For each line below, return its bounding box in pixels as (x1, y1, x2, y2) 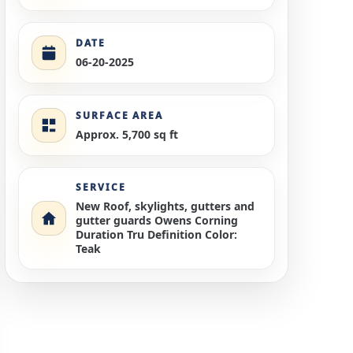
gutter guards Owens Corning (76, 212, 238, 228)
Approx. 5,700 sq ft (76, 126, 178, 142)
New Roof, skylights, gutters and (76, 198, 255, 214)
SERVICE (76, 180, 126, 194)
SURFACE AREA (76, 108, 164, 122)
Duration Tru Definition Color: (76, 226, 237, 242)
